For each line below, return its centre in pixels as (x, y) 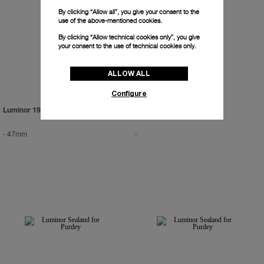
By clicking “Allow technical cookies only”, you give (129, 37)
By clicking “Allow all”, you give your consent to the (129, 12)
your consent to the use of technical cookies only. (127, 46)
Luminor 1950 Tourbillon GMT (52, 111)
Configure (129, 93)
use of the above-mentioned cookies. (110, 21)
